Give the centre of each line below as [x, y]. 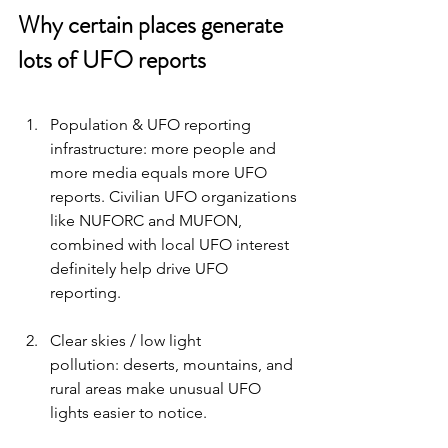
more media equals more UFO [160, 173]
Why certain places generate [153, 25]
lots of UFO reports [114, 60]
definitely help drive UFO [141, 269]
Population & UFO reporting [152, 125]
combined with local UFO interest [171, 245]
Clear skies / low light [127, 341]
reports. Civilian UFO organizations [175, 197]
